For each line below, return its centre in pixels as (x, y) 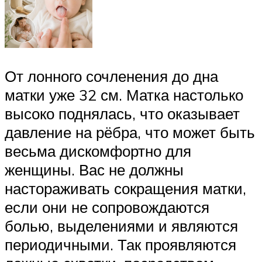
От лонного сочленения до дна (111, 76)
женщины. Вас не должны (94, 169)
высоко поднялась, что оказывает (122, 113)
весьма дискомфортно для (98, 151)
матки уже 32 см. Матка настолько (124, 94)
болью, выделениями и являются (121, 225)
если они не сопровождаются (107, 207)
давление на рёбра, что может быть (130, 132)
